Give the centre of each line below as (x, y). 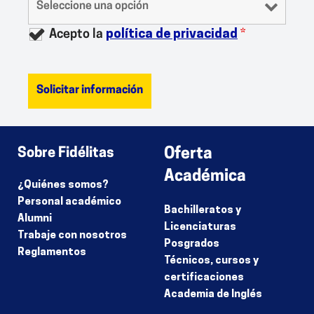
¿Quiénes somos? (63, 185)
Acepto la (77, 34)
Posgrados (192, 244)
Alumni (35, 219)
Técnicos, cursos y (211, 261)
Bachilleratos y (203, 210)
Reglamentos (52, 252)
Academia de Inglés (213, 294)
